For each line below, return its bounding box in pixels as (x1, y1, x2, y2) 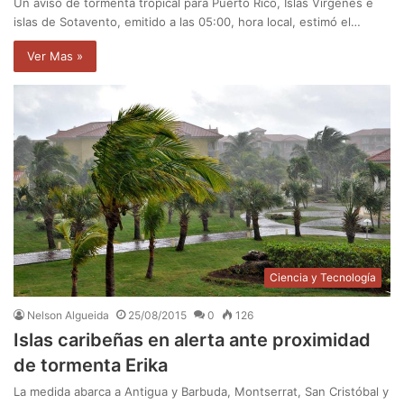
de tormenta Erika (14, 353, 168, 376)
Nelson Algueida (27, 308, 109, 322)
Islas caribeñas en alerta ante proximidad (14, 328, 371, 351)
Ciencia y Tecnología (270, 270, 376, 284)
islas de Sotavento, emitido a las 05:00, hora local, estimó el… (14, 14, 361, 29)
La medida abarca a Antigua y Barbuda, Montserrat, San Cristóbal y (14, 383, 389, 399)
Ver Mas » (27, 48, 83, 63)
